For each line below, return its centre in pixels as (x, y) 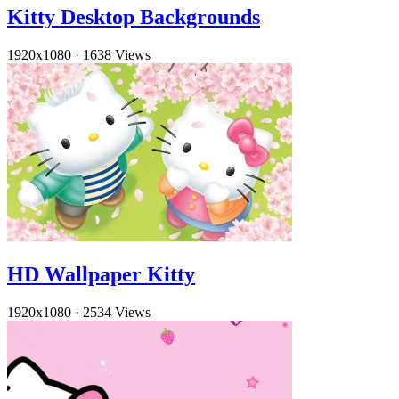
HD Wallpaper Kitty (101, 274)
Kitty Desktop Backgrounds (134, 17)
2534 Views (117, 312)
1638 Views (117, 55)
